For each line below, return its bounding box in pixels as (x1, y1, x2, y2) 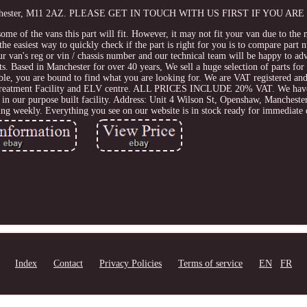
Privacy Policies (99, 258, 162, 269)
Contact (53, 258, 83, 269)
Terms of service (178, 258, 243, 269)
